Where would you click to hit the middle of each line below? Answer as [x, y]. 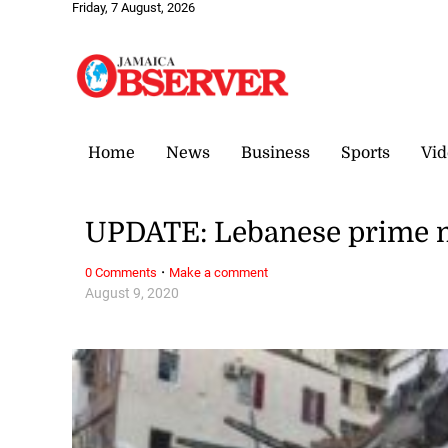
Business [275, 152]
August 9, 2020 [132, 293]
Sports [365, 152]
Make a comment [219, 272]
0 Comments [121, 272]
